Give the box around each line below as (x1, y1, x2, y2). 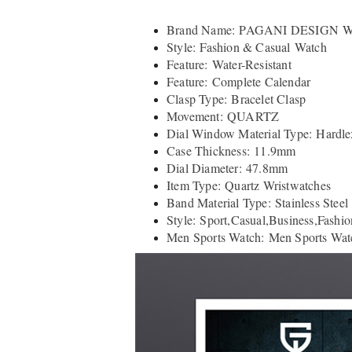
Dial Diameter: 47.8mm (167, 159, 288, 176)
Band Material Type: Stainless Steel (167, 193, 348, 211)
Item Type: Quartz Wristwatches (167, 176, 331, 193)
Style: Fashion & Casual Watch (167, 38, 327, 55)
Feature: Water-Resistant (167, 55, 291, 72)
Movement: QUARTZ (167, 107, 280, 124)
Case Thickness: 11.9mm (167, 141, 296, 159)
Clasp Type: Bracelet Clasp (167, 90, 306, 107)
